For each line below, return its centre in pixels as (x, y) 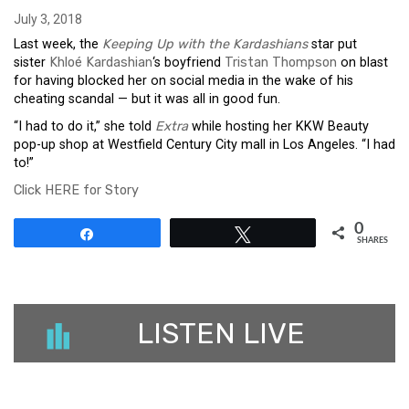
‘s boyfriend (189, 63)
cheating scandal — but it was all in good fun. (147, 99)
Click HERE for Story (76, 190)
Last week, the (58, 44)
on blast (362, 63)
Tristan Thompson (281, 63)
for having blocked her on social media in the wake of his (184, 81)
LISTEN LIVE (220, 333)
